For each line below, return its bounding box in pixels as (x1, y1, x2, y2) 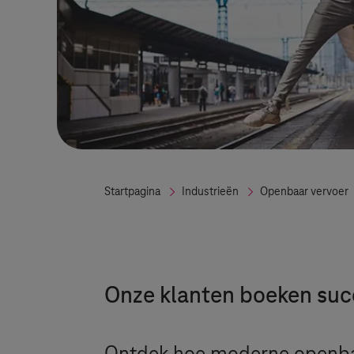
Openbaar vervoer (260, 186, 348, 198)
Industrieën (182, 186, 239, 198)
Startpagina (104, 186, 160, 198)
